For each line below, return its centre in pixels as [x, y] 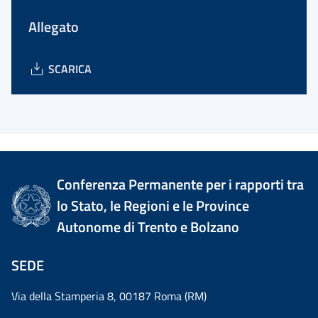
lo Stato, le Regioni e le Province [153, 205]
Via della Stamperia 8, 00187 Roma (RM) [109, 296]
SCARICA [70, 69]
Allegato [54, 27]
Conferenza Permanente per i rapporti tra [181, 184]
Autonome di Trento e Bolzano [148, 227]
